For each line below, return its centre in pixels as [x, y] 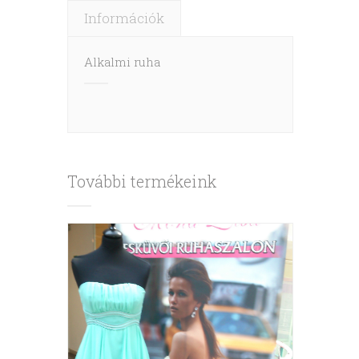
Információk [124, 18]
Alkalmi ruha [122, 62]
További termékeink [142, 182]
